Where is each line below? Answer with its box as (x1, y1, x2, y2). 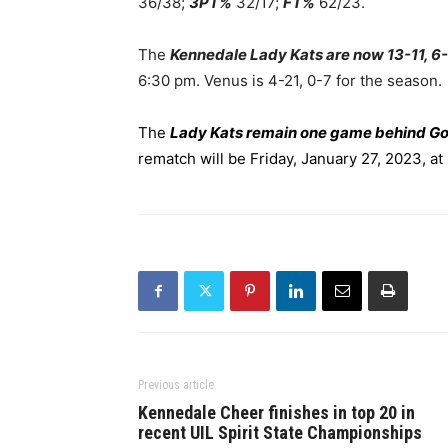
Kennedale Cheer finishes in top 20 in (138, 402, 415, 423)
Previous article (138, 378, 214, 392)
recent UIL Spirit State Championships (138, 422, 422, 443)
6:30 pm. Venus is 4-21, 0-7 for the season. (138, 71, 442, 90)
